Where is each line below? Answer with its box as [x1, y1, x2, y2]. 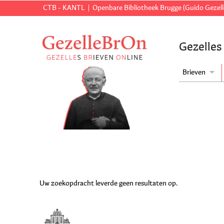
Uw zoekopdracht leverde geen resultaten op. [39, 180, 178, 187]
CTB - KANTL [42, 4, 85, 11]
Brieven [182, 69, 205, 76]
